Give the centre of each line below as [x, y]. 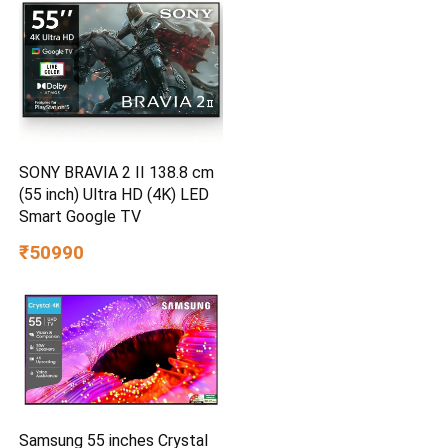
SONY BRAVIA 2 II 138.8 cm [117, 172]
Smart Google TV [80, 216]
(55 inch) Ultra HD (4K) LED [114, 194]
